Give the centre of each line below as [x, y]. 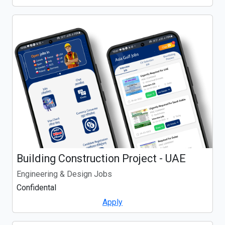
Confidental [36, 187]
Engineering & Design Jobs [64, 174]
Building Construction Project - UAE [101, 158]
